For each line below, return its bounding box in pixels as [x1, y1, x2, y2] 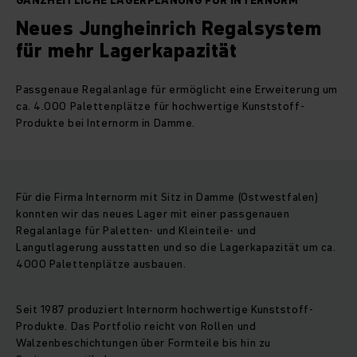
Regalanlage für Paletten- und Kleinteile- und [16, 222, 257, 239]
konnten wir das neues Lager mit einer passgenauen [16, 206, 290, 222]
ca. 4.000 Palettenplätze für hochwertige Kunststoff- [16, 98, 305, 115]
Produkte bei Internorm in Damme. [16, 115, 195, 131]
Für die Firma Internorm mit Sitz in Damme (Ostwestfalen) [16, 189, 319, 206]
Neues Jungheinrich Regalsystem [16, 15, 322, 42]
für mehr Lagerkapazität [16, 37, 237, 65]
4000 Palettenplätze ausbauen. [16, 256, 186, 273]
